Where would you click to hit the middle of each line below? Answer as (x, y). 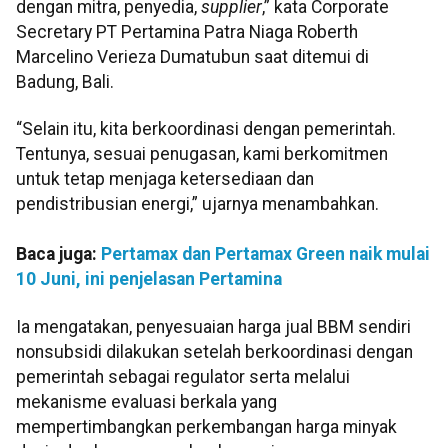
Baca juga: (58, 254)
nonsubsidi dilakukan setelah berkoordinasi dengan (214, 351)
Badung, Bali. (65, 81)
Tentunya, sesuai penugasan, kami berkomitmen (202, 154)
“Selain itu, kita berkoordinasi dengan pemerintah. (206, 129)
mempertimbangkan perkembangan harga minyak (206, 426)
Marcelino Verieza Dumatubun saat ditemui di (192, 56)
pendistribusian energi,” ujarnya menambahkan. (197, 204)
